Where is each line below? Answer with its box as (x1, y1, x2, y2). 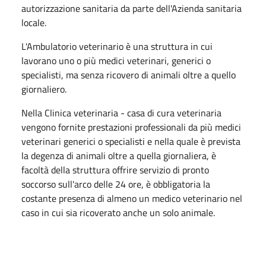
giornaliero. (21, 81, 69, 96)
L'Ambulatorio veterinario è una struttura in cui (21, 39, 213, 53)
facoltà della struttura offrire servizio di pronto (21, 162, 209, 177)
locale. (21, 15, 49, 30)
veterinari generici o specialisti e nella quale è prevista (21, 134, 240, 148)
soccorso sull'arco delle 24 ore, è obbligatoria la (21, 176, 210, 191)
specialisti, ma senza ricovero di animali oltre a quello (21, 67, 236, 82)
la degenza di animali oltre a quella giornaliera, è (21, 148, 216, 163)
